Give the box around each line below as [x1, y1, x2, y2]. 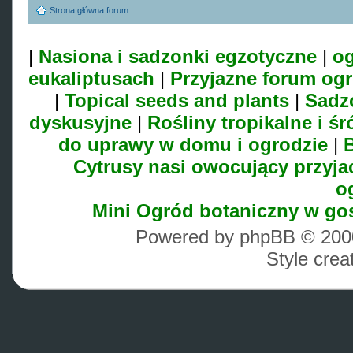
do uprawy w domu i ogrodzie [58, 134, 328, 155]
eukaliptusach [28, 68, 154, 89]
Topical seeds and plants [65, 90, 289, 111]
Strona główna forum [50, 6, 128, 15]
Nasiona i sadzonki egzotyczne [39, 46, 317, 67]
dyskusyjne [28, 112, 132, 133]
